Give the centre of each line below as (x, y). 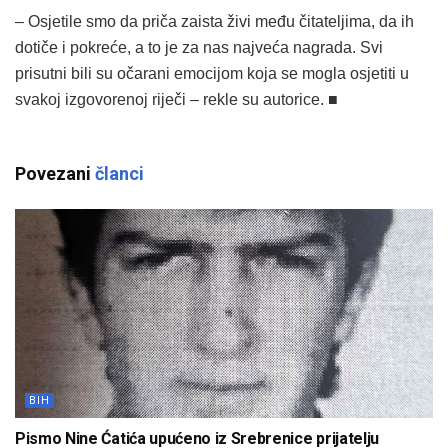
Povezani (55, 174)
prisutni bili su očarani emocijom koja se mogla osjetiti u (212, 74)
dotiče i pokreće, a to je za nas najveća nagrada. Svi (199, 48)
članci (119, 174)
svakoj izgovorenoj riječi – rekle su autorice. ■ (176, 100)
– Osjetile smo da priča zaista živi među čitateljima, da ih (214, 22)
